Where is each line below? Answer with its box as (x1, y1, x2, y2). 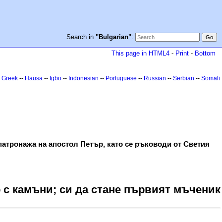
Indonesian (68, 75, 99, 82)
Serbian (173, 75, 194, 82)
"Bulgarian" (95, 33, 131, 41)
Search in (66, 33, 96, 41)
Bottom (195, 50, 216, 57)
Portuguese (106, 75, 137, 82)
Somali (201, 75, 220, 82)
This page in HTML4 (111, 50, 169, 57)
